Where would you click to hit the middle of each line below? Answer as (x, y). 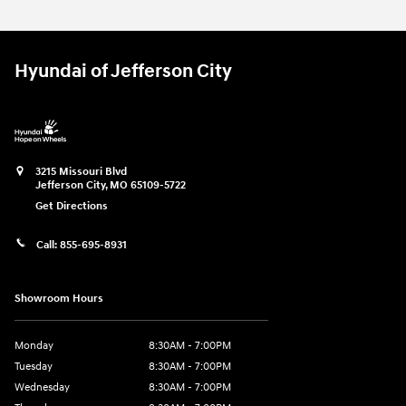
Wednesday (42, 387)
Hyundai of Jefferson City (123, 72)
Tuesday (34, 366)
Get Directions (72, 207)
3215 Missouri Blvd (81, 172)
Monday (34, 345)
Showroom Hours (59, 298)
